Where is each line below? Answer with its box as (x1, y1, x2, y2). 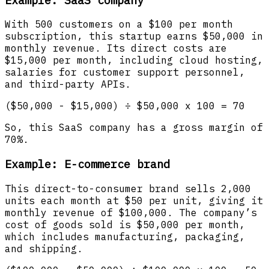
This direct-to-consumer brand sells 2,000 (5, 182, 251, 195)
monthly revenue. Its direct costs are (5, 42, 227, 55)
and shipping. (5, 242, 83, 255)
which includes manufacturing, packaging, (5, 230, 245, 243)
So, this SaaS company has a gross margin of (5, 121, 263, 134)
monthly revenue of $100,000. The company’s (5, 206, 257, 219)
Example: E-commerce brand (5, 157, 170, 172)
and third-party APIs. (5, 78, 131, 91)
